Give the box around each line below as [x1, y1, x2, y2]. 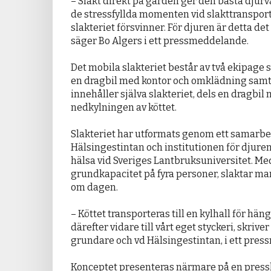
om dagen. [71, 181, 118, 194]
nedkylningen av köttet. [71, 102, 177, 114]
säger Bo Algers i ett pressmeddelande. [71, 35, 249, 47]
